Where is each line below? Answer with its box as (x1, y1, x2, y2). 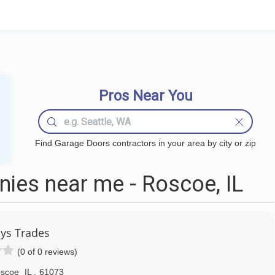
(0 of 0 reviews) (17, 247, 77, 257)
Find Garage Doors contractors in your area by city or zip (35, 138, 256, 148)
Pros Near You (98, 87, 193, 104)
